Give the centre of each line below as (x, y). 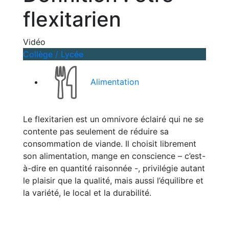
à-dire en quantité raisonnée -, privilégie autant (114, 168)
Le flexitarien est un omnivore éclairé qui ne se (113, 119)
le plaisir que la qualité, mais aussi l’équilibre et (113, 180)
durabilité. (131, 193)
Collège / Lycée (53, 54)
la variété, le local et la (67, 193)
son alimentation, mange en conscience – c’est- (114, 156)
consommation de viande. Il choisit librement (110, 144)
